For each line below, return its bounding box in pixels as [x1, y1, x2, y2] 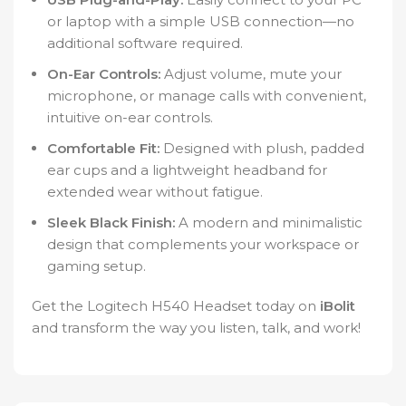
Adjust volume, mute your [160, 65, 342, 83]
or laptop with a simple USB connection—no [47, 13, 354, 31]
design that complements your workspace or [47, 236, 359, 254]
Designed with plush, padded [159, 140, 364, 158]
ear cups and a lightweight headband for [47, 161, 327, 179]
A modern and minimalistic [175, 214, 362, 232]
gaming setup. [47, 257, 146, 275]
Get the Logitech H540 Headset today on [32, 297, 320, 315]
